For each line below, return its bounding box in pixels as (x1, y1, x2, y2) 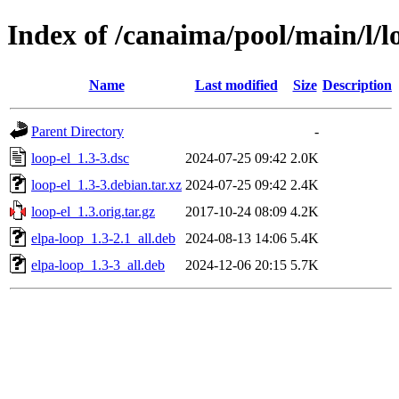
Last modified (194, 77, 278, 93)
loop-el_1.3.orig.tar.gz (31, 203, 155, 219)
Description (322, 77, 392, 93)
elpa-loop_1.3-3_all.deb (31, 256, 165, 273)
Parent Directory (31, 123, 124, 139)
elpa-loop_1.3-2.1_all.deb (31, 230, 175, 246)
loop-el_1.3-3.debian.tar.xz (31, 176, 182, 192)
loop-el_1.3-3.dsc (31, 150, 129, 166)
